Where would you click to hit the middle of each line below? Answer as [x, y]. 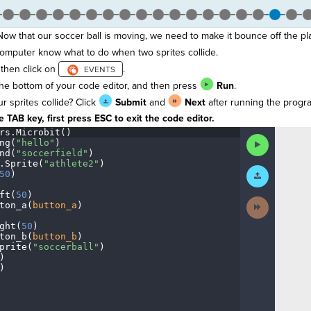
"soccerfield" [52, 153]
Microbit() [43, 132]
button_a [54, 205]
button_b [54, 236]
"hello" [35, 143]
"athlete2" [71, 163]
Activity [281, 211]
